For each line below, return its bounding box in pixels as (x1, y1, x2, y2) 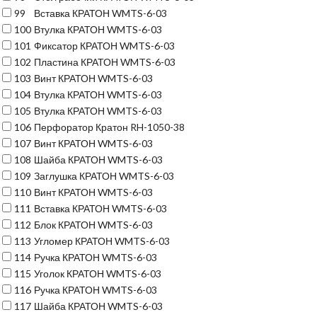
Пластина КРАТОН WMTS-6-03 (34, 56, 175, 68)
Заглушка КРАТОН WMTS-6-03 (34, 170, 174, 182)
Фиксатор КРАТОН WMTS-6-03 (34, 40, 175, 52)
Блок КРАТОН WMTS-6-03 (34, 219, 153, 231)
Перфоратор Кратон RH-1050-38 (34, 121, 185, 133)
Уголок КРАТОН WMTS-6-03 (34, 267, 161, 279)
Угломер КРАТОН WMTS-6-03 (34, 235, 170, 247)
